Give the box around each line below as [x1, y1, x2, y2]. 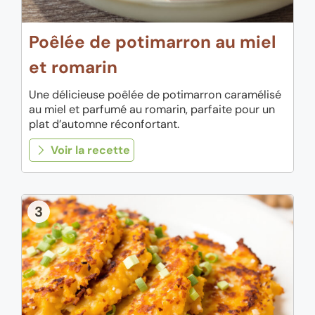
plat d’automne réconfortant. [29, 116, 179, 131]
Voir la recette [48, 142, 131, 157]
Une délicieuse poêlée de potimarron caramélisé [29, 86, 281, 102]
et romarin [29, 56, 117, 79]
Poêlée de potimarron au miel [29, 30, 276, 53]
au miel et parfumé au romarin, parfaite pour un [29, 101, 275, 117]
